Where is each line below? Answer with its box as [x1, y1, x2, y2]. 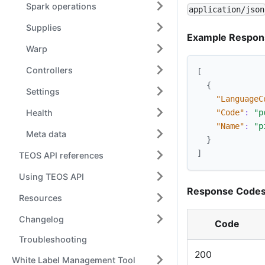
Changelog [19, 214, 64, 224]
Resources [19, 192, 62, 203]
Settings [26, 86, 60, 96]
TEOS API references [19, 150, 104, 160]
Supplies [26, 22, 62, 33]
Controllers [26, 64, 73, 75]
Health [26, 107, 53, 118]
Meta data [26, 128, 66, 139]
